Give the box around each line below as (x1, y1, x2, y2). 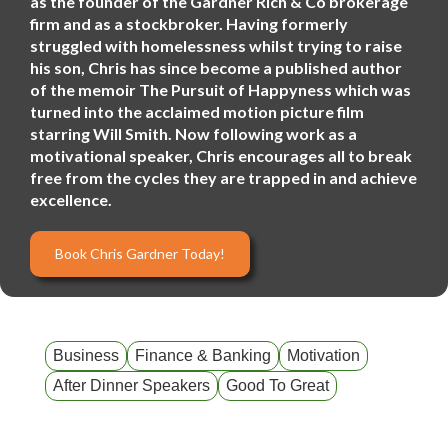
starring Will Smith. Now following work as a (30, 124, 357, 143)
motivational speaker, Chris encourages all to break (30, 146, 412, 165)
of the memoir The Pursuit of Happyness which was (30, 80, 411, 99)
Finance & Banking (135, 347, 271, 364)
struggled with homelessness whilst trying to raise (30, 36, 402, 55)
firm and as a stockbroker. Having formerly (30, 14, 348, 33)
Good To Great (226, 377, 329, 394)
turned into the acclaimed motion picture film (30, 102, 364, 121)
